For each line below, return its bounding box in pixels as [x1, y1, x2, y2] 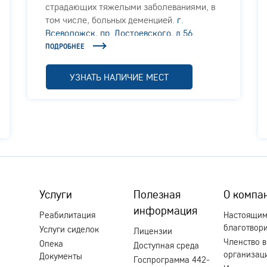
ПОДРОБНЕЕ [45, 41, 85, 51]
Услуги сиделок [39, 223, 99, 235]
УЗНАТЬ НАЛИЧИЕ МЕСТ [70, 70, 169, 83]
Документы [39, 250, 82, 262]
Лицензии [133, 225, 172, 237]
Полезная [133, 187, 181, 201]
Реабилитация [39, 209, 95, 221]
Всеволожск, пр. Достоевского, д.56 [45, 26, 193, 39]
